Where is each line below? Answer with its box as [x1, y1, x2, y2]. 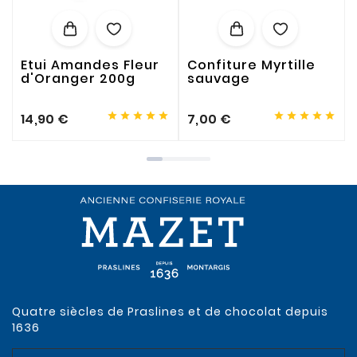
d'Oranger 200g [21, 69, 135, 88]
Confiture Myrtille [187, 56, 316, 75]
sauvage [187, 69, 250, 88]
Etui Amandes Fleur [21, 56, 159, 75]
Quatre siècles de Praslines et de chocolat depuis [12, 304, 328, 320]
